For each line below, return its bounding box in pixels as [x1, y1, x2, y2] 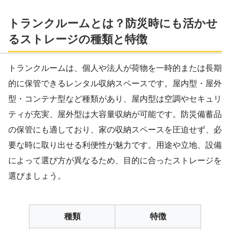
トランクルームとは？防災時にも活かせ [8, 17, 218, 30]
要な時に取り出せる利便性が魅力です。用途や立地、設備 [8, 141, 222, 150]
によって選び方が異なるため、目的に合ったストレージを [8, 156, 222, 165]
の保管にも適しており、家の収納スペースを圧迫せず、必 [8, 125, 222, 135]
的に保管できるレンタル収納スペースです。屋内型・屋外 [8, 79, 222, 88]
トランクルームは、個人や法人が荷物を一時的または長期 [8, 64, 222, 73]
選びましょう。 [8, 171, 66, 181]
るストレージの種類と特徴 [8, 33, 147, 46]
